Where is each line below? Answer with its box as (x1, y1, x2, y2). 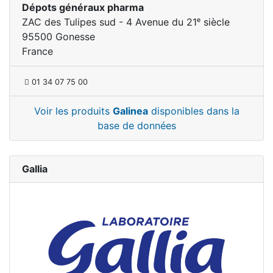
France (22, 44, 53, 57)
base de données (97, 119, 176, 132)
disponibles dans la (147, 104, 239, 117)
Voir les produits (34, 104, 113, 117)
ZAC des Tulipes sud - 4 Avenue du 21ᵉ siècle (22, 15, 230, 28)
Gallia (22, 162, 48, 175)
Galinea (112, 104, 148, 117)
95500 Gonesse (22, 30, 95, 43)
